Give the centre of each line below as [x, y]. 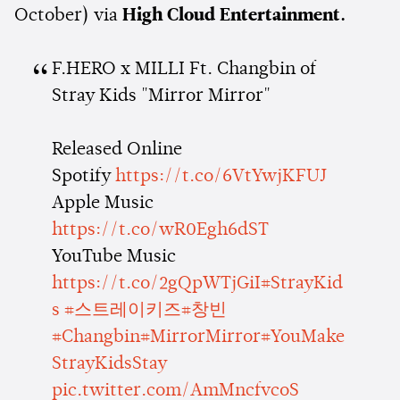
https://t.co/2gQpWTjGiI [156, 283]
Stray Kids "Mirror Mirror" [161, 96]
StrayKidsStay [109, 364]
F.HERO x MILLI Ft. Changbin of [183, 69]
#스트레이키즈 [122, 310]
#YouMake [302, 337]
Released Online [117, 150]
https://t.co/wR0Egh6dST [160, 230]
